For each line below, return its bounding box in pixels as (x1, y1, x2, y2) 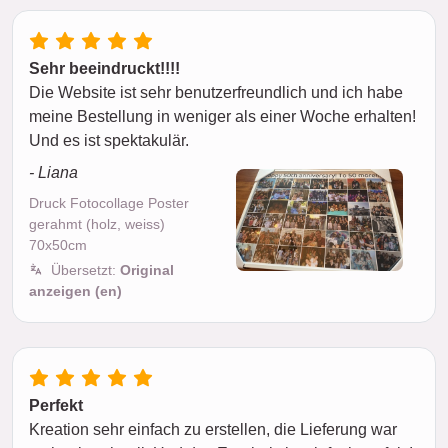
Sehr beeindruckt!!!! (29, 60, 180, 78)
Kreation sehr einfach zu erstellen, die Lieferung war (29, 421, 397, 439)
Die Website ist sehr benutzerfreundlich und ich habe (29, 84, 403, 102)
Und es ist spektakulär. (29, 132, 189, 150)
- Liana (29, 164, 78, 182)
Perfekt (29, 397, 83, 415)
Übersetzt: (51, 262, 120, 279)
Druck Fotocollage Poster (29, 195, 189, 212)
